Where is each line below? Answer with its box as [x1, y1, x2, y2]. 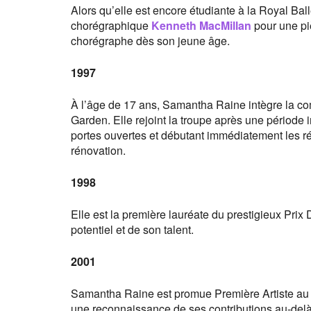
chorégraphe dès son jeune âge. [71, 33, 230, 49]
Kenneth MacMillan [151, 17, 251, 33]
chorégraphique [71, 17, 151, 33]
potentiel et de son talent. [71, 221, 194, 237]
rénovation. [71, 142, 126, 158]
